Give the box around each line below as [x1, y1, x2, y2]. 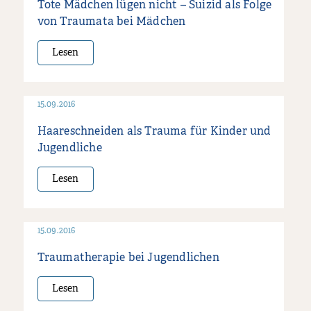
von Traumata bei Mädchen [37, 16, 186, 28]
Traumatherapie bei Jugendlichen [37, 252, 219, 264]
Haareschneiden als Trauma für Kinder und [37, 126, 271, 137]
